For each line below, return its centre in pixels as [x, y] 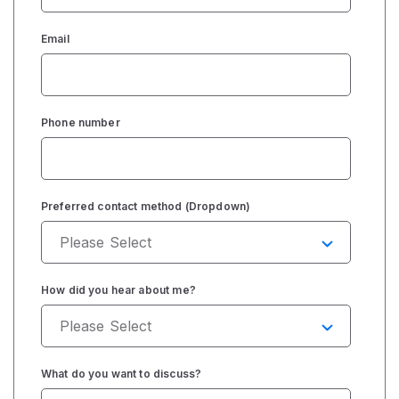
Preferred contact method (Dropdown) [146, 206]
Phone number [80, 122]
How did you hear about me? [118, 289]
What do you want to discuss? [121, 373]
